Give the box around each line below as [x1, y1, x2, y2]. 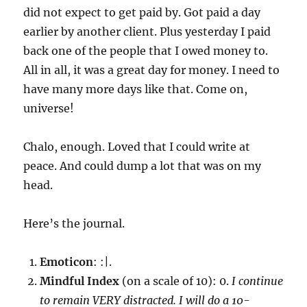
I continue [229, 274, 284, 288]
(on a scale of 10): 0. [119, 274, 230, 288]
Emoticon [40, 255, 94, 269]
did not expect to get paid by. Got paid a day [23, 5, 261, 19]
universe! [23, 101, 75, 115]
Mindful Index [40, 274, 120, 288]
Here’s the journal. [23, 217, 125, 230]
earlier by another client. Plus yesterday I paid [23, 25, 271, 38]
